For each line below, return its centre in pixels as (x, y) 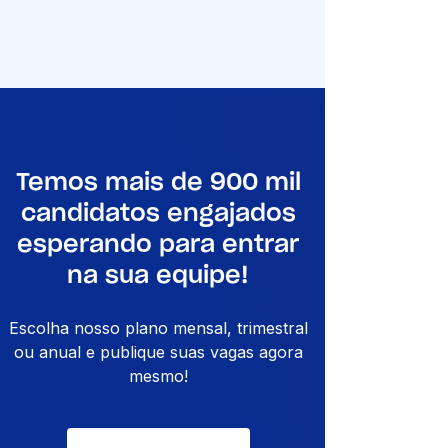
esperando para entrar (158, 245)
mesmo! (158, 376)
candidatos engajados (158, 214)
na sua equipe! (158, 276)
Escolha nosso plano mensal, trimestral (158, 328)
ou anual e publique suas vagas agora (158, 352)
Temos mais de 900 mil (158, 183)
